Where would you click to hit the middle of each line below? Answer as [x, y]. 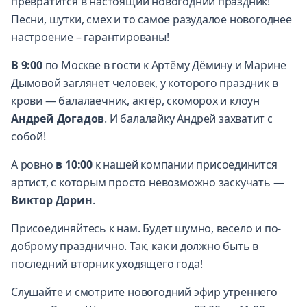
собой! [28, 137]
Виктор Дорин [52, 200]
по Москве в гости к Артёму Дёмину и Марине [164, 65]
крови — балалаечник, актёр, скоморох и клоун [136, 101]
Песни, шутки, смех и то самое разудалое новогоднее [151, 20]
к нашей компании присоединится [185, 165]
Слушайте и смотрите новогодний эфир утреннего [144, 292]
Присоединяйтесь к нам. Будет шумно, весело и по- [146, 229]
